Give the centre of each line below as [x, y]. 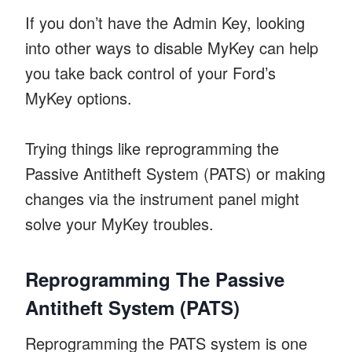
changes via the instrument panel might [162, 198]
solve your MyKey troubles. [119, 223]
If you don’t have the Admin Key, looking [165, 22]
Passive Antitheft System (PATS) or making [175, 173]
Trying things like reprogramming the [152, 148]
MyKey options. [79, 97]
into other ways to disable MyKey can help [172, 47]
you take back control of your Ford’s [150, 72]
